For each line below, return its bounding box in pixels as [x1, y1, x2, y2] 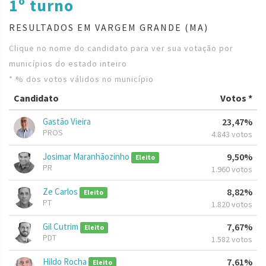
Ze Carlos [43, 186, 80, 198]
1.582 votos [211, 234, 252, 245]
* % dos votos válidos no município [9, 74, 154, 85]
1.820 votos [211, 199, 252, 210]
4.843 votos [211, 129, 252, 140]
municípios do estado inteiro [9, 58, 127, 69]
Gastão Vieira [43, 116, 91, 128]
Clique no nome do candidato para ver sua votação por [9, 43, 233, 54]
